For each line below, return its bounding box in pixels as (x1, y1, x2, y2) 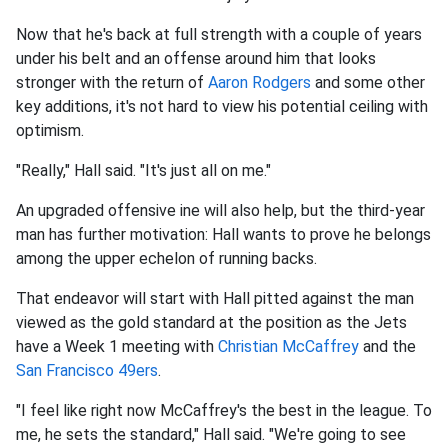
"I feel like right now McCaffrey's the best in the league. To (16, 400, 432, 420)
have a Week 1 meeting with (16, 336, 218, 356)
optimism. (16, 120, 88, 140)
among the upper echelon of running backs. (16, 248, 317, 268)
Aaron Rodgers (208, 72, 311, 92)
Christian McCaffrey (218, 336, 359, 356)
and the (359, 336, 416, 356)
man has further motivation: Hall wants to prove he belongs (16, 224, 431, 244)
